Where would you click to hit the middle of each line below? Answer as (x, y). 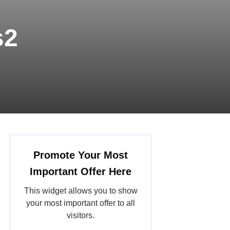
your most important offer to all (81, 203)
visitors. (81, 216)
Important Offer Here (81, 172)
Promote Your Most (81, 155)
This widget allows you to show (81, 191)
